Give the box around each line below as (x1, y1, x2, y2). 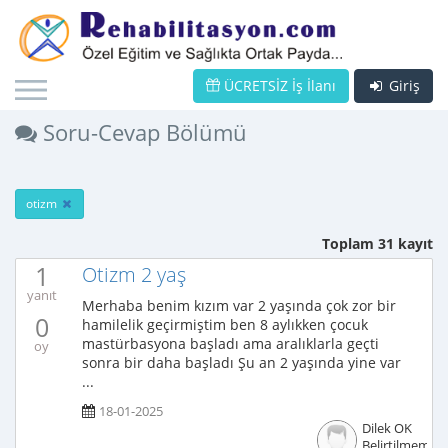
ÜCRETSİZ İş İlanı (220, 76, 336, 95)
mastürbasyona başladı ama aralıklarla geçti (82, 334, 379, 353)
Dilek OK (361, 420, 412, 437)
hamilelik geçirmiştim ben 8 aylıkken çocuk (82, 315, 368, 334)
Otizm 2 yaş (82, 261, 186, 288)
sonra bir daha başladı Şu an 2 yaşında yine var (82, 353, 401, 372)
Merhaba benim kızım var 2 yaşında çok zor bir (82, 296, 396, 315)
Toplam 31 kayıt (322, 234, 433, 253)
